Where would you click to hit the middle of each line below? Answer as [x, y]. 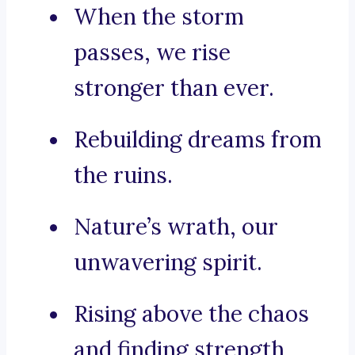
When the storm [159, 17]
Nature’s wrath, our [176, 227]
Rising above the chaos [191, 314]
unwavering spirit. [168, 263]
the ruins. [123, 176]
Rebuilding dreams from [198, 140]
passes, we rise [152, 53]
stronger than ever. [174, 88]
